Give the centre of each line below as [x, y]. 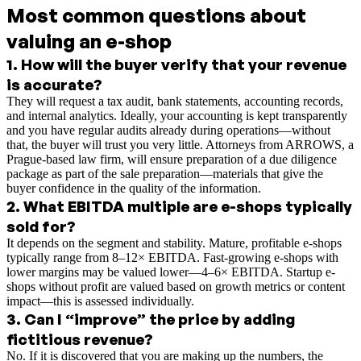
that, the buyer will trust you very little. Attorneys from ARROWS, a [180, 144]
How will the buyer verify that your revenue [184, 64]
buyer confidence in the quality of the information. [134, 188]
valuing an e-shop [89, 41]
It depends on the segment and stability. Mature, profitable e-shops [174, 243]
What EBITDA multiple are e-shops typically [188, 205]
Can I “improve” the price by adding [160, 318]
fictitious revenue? [80, 338]
